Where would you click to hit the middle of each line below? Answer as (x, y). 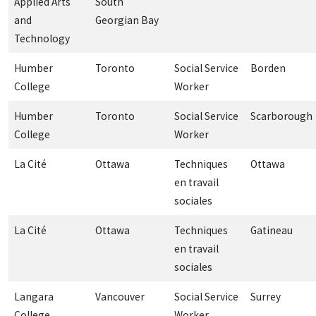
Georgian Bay (127, 20)
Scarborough (281, 116)
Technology (42, 38)
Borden (268, 68)
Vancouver (120, 296)
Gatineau (272, 230)
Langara (34, 296)
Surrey (266, 296)
